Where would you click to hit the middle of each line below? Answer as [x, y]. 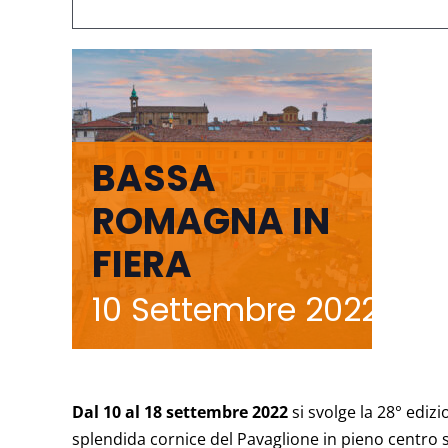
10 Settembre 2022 [235, 309]
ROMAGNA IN [211, 221]
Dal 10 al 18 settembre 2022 [180, 412]
